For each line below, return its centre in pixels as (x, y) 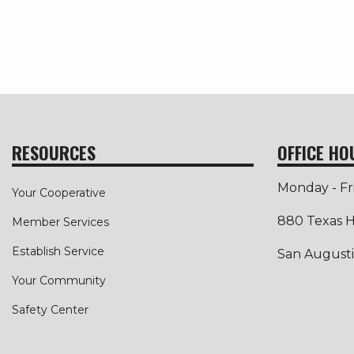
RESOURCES (54, 153)
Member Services (60, 222)
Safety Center (50, 310)
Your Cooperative (59, 193)
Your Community (59, 281)
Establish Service (58, 252)
